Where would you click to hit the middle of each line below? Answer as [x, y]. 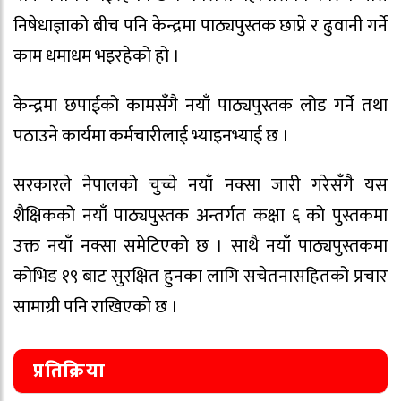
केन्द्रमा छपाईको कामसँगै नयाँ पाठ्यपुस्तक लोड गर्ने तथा [200, 105]
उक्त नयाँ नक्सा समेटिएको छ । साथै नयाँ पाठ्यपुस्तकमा [200, 246]
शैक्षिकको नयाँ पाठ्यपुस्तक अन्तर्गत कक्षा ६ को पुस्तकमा [200, 215]
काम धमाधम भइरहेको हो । [97, 56]
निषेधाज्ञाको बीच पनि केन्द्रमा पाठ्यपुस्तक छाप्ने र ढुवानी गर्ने [200, 26]
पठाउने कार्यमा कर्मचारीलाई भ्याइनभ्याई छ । [151, 136]
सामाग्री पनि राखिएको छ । [96, 307]
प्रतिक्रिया [69, 371]
